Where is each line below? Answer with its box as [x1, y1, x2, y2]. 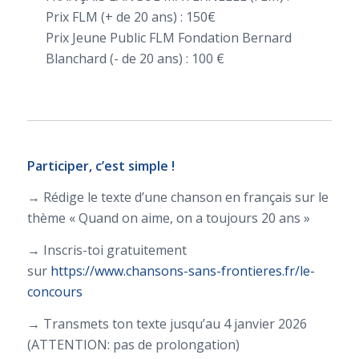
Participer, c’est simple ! [26, 156, 175, 175]
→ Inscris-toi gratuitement [26, 241, 187, 260]
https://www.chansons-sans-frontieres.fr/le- [50, 262, 315, 280]
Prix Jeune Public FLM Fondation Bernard [45, 28, 292, 46]
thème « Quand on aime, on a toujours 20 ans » [26, 209, 310, 228]
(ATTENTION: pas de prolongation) [26, 335, 240, 353]
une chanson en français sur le [143, 188, 329, 207]
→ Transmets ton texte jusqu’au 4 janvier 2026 [26, 314, 307, 333]
